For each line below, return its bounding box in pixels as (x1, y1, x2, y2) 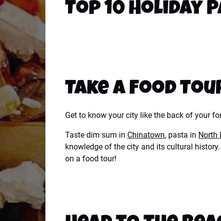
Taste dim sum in (65, 130, 127, 140)
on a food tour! (65, 154, 116, 163)
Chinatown (127, 130, 165, 140)
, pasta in (165, 130, 198, 140)
